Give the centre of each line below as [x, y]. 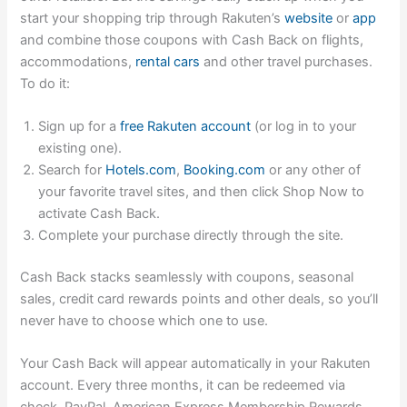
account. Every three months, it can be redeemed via [183, 386]
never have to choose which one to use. [144, 321]
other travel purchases [300, 61]
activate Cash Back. [99, 214]
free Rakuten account [186, 127]
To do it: [45, 83]
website [309, 18]
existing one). [80, 149]
